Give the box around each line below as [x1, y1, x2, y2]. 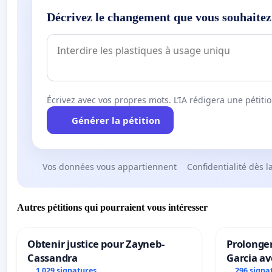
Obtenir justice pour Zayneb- [27, 237, 165, 251]
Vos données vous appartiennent [42, 160, 177, 172]
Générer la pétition [71, 114, 160, 126]
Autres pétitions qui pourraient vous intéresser [17, 202, 208, 213]
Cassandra [27, 251, 78, 265]
